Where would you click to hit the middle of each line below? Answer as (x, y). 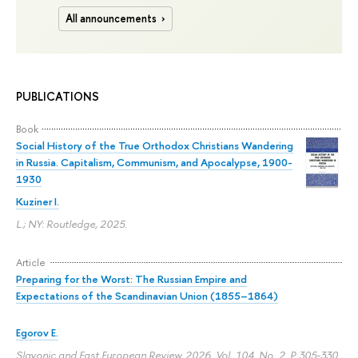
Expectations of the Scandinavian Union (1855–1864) (147, 296)
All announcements (111, 18)
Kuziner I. (38, 202)
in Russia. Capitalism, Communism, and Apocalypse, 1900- (154, 163)
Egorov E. (37, 333)
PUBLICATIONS (58, 97)
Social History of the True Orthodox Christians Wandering (155, 146)
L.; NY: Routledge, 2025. (72, 224)
